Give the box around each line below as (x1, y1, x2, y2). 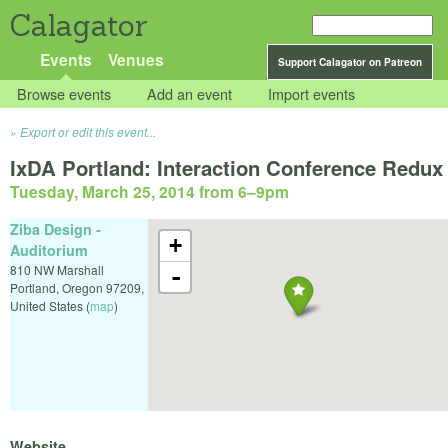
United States (10, 296, 83, 314)
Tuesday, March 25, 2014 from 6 (10, 180, 247, 204)
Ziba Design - (10, 218, 101, 239)
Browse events (17, 83, 112, 105)
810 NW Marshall (10, 260, 104, 278)
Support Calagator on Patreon (278, 55, 422, 69)
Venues (107, 48, 164, 71)
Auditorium (10, 239, 88, 260)
